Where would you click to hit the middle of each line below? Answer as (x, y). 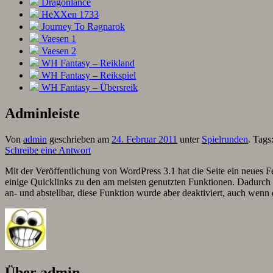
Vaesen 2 (58, 51)
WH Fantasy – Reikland (87, 63)
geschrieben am (79, 140)
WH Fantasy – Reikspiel (87, 76)
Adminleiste (42, 114)
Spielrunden (225, 140)
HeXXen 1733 (69, 15)
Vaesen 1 (58, 39)
